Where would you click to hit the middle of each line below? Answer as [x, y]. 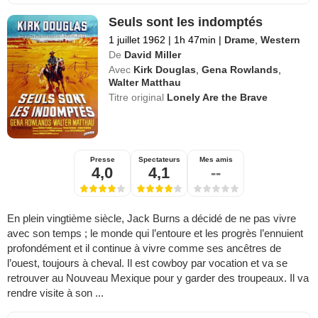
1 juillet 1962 [137, 39]
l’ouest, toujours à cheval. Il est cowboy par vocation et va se [147, 263]
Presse [102, 159]
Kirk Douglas [165, 69]
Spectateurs [159, 159]
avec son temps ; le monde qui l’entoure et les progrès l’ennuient [155, 233]
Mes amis [216, 159]
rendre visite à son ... [55, 292]
